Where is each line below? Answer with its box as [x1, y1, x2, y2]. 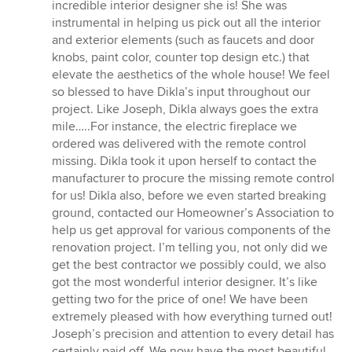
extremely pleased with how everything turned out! [52, 309, 332, 325]
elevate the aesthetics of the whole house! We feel [52, 67, 330, 83]
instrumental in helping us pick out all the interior [52, 15, 321, 31]
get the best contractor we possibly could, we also [52, 257, 326, 273]
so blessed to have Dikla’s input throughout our [52, 84, 310, 101]
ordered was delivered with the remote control [52, 136, 306, 152]
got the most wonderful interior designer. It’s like [52, 274, 317, 291]
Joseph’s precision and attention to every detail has [52, 326, 334, 343]
